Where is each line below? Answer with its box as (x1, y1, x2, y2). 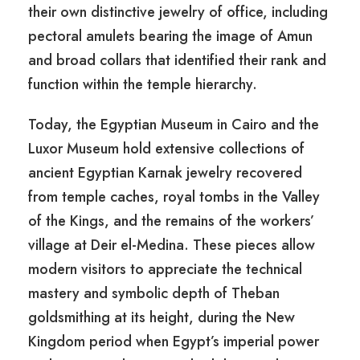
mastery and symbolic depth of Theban (28, 283, 280, 305)
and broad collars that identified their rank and (28, 50, 326, 72)
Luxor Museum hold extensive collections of (28, 138, 305, 160)
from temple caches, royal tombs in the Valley (28, 186, 320, 208)
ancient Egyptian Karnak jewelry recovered (28, 162, 302, 184)
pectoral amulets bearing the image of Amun (28, 26, 313, 47)
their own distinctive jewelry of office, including (28, 2, 328, 23)
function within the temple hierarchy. (28, 74, 257, 96)
